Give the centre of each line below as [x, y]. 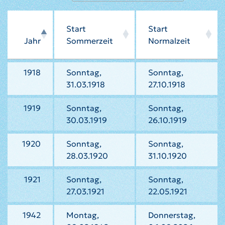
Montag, [83, 215]
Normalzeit [169, 41]
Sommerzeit [90, 41]
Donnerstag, [172, 215]
